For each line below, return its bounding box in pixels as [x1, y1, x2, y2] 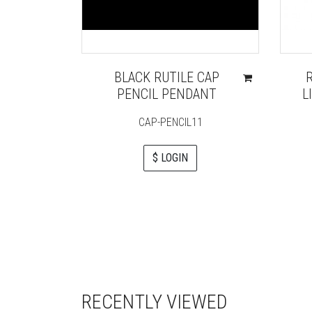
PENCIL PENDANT [116, 85, 217, 102]
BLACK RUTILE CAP [114, 68, 219, 86]
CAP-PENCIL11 [138, 115, 203, 129]
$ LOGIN [153, 150, 188, 164]
